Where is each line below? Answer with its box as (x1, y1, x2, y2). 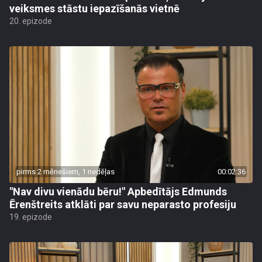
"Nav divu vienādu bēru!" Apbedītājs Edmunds (9, 185, 227, 198)
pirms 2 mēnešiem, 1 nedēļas (16, 167, 115, 176)
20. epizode (9, 16, 52, 26)
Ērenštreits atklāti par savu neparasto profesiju (9, 198, 236, 211)
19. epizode (9, 212, 52, 222)
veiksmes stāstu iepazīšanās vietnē (9, 2, 180, 15)
